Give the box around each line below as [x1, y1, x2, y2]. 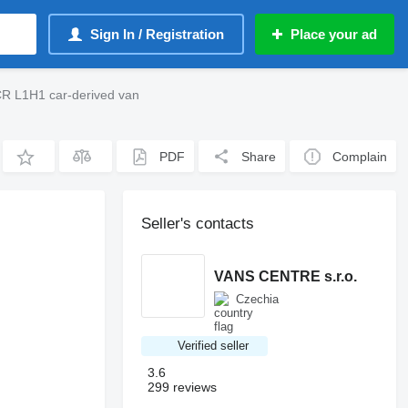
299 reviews [148, 380, 218, 394]
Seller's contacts [141, 215, 255, 232]
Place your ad [291, 26, 377, 42]
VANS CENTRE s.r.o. [214, 269, 358, 284]
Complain [332, 148, 388, 164]
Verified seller [178, 339, 250, 352]
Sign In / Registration [90, 26, 224, 42]
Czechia [236, 291, 280, 306]
